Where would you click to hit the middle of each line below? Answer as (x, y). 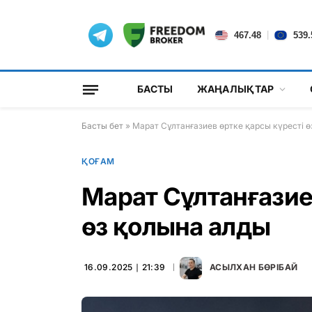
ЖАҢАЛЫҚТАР (235, 89)
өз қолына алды (176, 226)
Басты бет (102, 126)
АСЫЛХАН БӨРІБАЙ (253, 267)
